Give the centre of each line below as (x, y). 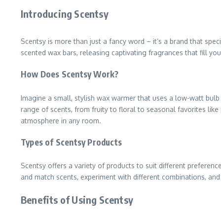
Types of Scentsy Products (71, 142)
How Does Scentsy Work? (70, 74)
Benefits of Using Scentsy (77, 200)
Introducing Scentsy (65, 14)
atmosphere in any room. (61, 120)
